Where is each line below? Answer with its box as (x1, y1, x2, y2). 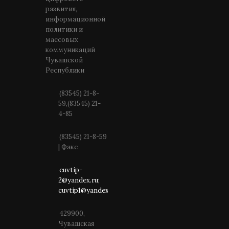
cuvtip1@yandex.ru (58, 186, 117, 195)
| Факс (58, 143, 78, 151)
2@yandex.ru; (58, 176, 100, 185)
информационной (45, 15, 105, 24)
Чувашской (45, 56, 83, 64)
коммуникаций (45, 45, 95, 54)
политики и (45, 25, 83, 34)
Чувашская (58, 219, 94, 228)
